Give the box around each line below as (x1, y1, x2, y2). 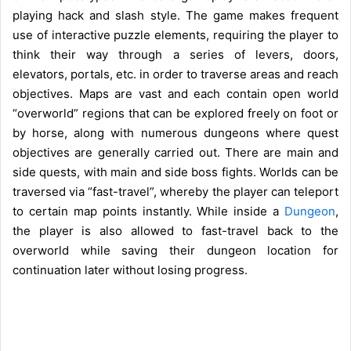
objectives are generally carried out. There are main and (13, 144, 338, 160)
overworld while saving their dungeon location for (13, 242, 338, 258)
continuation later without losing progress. (13, 262, 248, 277)
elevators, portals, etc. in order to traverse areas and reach (13, 66, 338, 81)
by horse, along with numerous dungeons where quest (13, 125, 338, 140)
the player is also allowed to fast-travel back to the (13, 223, 338, 238)
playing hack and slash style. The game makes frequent (13, 7, 338, 23)
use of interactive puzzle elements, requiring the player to (13, 27, 338, 42)
